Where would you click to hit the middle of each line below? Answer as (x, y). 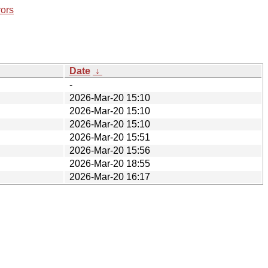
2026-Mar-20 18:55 (110, 163)
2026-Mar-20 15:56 (110, 150)
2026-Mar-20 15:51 (110, 137)
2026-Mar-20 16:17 (110, 176)
